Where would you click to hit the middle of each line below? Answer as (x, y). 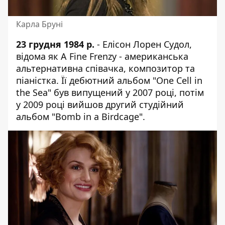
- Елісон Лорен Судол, (143, 44)
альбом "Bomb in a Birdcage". (81, 116)
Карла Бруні (39, 24)
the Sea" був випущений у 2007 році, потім (110, 92)
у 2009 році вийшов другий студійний (100, 104)
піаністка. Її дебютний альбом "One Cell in (109, 80)
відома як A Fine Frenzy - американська (102, 56)
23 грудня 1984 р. (55, 44)
